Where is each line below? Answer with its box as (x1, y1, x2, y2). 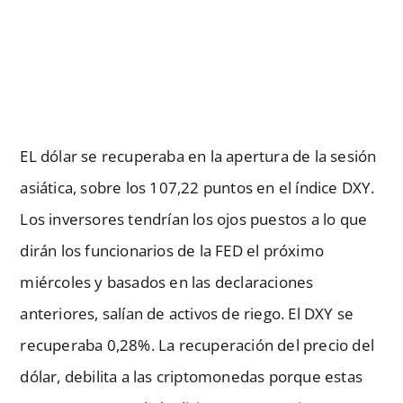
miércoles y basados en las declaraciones (20, 271, 314, 292)
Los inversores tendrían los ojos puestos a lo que (20, 208, 368, 229)
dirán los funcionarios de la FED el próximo (20, 239, 325, 261)
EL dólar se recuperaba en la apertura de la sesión (20, 145, 377, 166)
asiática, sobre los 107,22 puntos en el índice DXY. (20, 176, 375, 198)
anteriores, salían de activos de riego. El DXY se (20, 302, 354, 324)
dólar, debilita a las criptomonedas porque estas (20, 365, 363, 387)
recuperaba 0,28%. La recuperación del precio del (20, 334, 375, 355)
